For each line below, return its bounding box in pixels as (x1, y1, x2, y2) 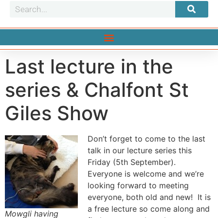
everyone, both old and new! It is (88, 192, 211, 202)
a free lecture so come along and (88, 204, 210, 214)
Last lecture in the (5, 54, 173, 78)
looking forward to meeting (88, 181, 189, 190)
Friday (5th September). (88, 157, 178, 167)
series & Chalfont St (5, 78, 189, 102)
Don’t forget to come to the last (88, 134, 205, 144)
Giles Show (5, 101, 109, 125)
